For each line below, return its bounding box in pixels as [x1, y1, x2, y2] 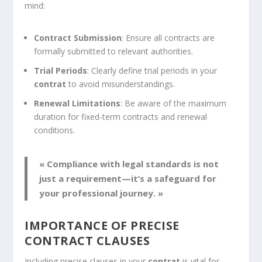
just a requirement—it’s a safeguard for [39, 172, 217, 184]
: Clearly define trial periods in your [87, 65, 218, 77]
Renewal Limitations [34, 97, 121, 109]
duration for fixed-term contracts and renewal [34, 111, 208, 122]
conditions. [34, 124, 75, 136]
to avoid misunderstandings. [66, 78, 175, 90]
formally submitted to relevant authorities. [34, 46, 194, 57]
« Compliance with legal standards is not [39, 157, 219, 170]
